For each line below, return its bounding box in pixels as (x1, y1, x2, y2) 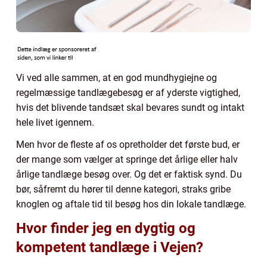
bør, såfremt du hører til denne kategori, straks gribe (16, 183, 231, 195)
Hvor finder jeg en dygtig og (16, 219, 195, 237)
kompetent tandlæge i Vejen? (16, 238, 203, 256)
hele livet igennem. (16, 116, 94, 128)
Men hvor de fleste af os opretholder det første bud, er (16, 138, 240, 150)
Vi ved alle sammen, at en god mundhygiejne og (16, 72, 217, 83)
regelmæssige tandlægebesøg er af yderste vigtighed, (16, 86, 240, 98)
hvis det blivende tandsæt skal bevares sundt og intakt (16, 101, 244, 113)
